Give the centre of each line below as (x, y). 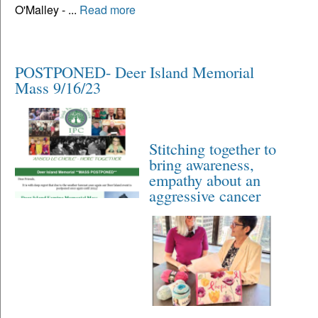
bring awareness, (202, 164)
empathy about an (205, 179)
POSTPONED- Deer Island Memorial (135, 71)
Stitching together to (213, 148)
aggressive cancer (205, 195)
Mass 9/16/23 (58, 87)
